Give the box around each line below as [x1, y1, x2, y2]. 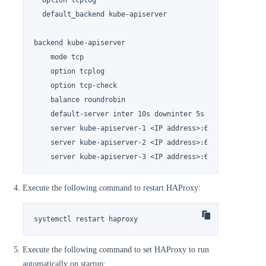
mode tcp [34, 53, 84, 62]
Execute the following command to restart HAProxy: [23, 183, 201, 192]
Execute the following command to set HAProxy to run [23, 245, 209, 255]
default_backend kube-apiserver [34, 10, 167, 19]
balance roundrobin [34, 96, 126, 104]
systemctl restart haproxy [34, 214, 138, 223]
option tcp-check [34, 81, 118, 90]
